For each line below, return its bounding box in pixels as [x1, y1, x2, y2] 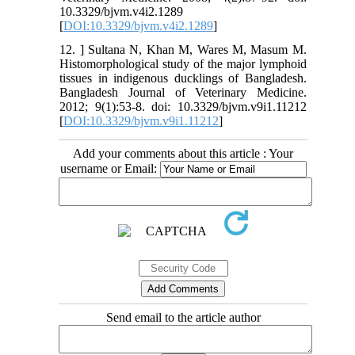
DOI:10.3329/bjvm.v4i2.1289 [63, 19, 214, 33]
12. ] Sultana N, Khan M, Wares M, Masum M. [59, 43, 307, 57]
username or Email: [59, 162, 160, 176]
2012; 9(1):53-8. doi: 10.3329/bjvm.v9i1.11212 [59, 100, 307, 114]
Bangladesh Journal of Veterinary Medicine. [59, 86, 307, 100]
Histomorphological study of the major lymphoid [59, 57, 307, 71]
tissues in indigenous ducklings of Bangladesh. [59, 71, 307, 86]
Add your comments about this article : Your [73, 147, 293, 161]
